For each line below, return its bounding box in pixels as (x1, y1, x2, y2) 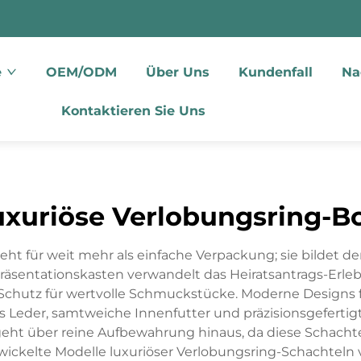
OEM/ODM (45, 64, 117, 80)
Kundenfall (238, 64, 313, 80)
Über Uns (145, 64, 210, 80)
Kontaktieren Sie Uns (61, 103, 206, 118)
